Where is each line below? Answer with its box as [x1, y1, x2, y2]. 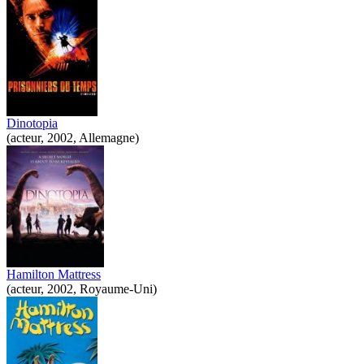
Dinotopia [6, 115, 58, 130]
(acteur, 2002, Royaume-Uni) [6, 281, 157, 296]
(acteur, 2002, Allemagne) [6, 130, 139, 145]
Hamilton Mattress [6, 266, 101, 281]
